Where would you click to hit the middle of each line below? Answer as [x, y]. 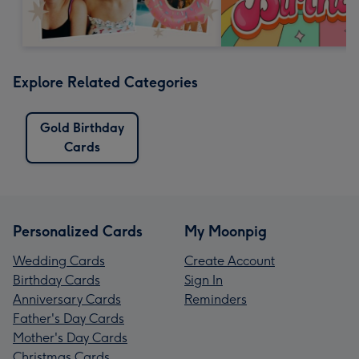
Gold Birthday [82, 127]
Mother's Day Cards [70, 337]
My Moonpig [226, 231]
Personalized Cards [78, 231]
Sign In [204, 280]
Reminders [216, 299]
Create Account [230, 260]
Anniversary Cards [67, 299]
